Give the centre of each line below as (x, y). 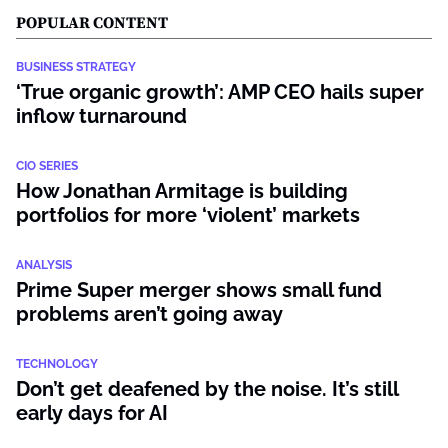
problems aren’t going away (149, 314)
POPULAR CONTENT (92, 23)
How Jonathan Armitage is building (182, 191)
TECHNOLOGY (57, 364)
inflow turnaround (101, 116)
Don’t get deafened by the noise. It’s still (207, 389)
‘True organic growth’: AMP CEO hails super (220, 92)
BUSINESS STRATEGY (76, 67)
